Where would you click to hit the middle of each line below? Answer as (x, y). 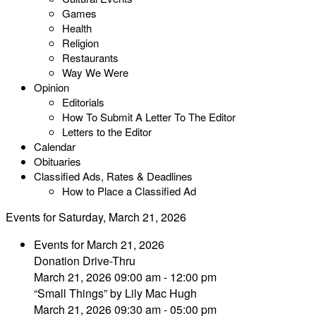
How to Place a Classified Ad (129, 191)
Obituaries (57, 161)
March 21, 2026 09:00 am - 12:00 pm (125, 277)
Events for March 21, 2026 (99, 244)
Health (77, 28)
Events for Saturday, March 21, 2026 (96, 217)
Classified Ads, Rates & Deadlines (113, 176)
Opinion (51, 87)
